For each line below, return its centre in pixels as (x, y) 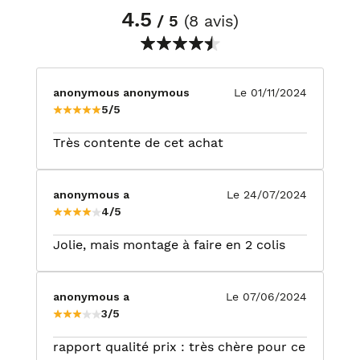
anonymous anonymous (121, 92)
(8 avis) (209, 21)
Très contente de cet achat (138, 143)
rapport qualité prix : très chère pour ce (179, 347)
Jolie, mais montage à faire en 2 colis (169, 245)
